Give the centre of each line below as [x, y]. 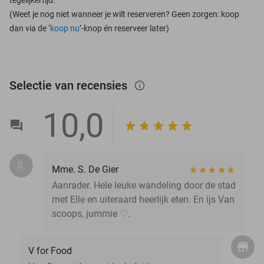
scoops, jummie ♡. [91, 213]
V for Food [50, 250]
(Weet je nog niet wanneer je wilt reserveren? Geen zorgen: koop [124, 14]
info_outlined [146, 85]
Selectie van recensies [70, 85]
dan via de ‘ [30, 28]
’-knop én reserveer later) [124, 28]
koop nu [65, 28]
